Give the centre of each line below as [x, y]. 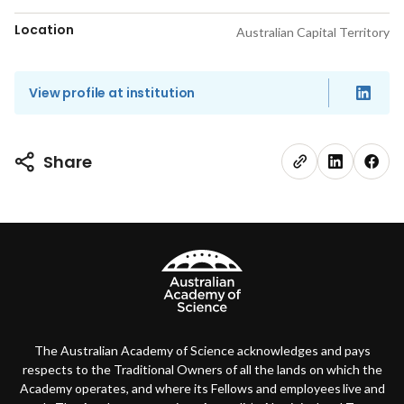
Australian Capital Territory [313, 32]
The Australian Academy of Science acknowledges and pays [202, 350]
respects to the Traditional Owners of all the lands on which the [202, 369]
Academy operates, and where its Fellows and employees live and [202, 388]
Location [44, 30]
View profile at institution [112, 93]
